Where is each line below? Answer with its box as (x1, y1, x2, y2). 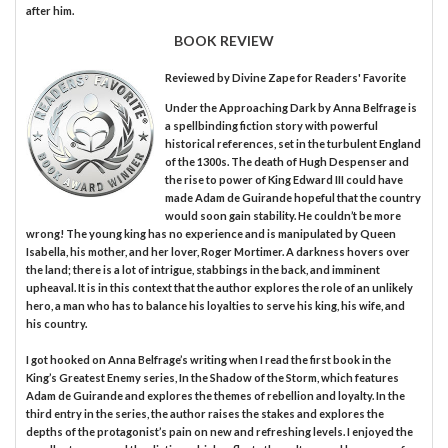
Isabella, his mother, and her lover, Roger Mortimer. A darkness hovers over (26, 245, 410, 259)
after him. (26, 4, 74, 18)
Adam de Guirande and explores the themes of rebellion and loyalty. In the (26, 389, 405, 403)
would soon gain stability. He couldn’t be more (164, 209, 401, 223)
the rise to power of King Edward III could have (164, 173, 403, 187)
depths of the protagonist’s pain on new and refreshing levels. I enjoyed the (26, 425, 413, 439)
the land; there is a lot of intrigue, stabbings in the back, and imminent (26, 263, 380, 277)
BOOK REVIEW (174, 32, 274, 50)
